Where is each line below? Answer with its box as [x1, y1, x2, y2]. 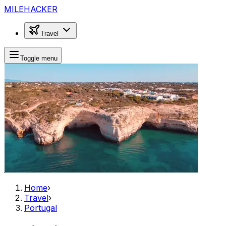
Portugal [24, 203, 57, 213]
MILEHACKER [4, 4, 58, 14]
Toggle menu [20, 54, 58, 62]
